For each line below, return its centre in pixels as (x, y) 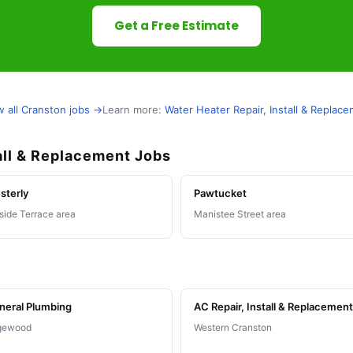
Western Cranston (233, 328)
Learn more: (134, 110)
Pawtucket (220, 193)
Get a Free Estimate (176, 26)
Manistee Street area (240, 214)
